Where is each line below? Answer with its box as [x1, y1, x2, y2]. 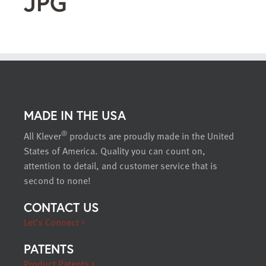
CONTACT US [24, 199, 99, 216]
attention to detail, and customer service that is [24, 159, 217, 173]
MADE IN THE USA [24, 107, 126, 124]
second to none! [24, 173, 91, 188]
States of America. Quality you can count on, [24, 144, 205, 159]
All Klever [24, 129, 61, 144]
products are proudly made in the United [67, 129, 234, 144]
